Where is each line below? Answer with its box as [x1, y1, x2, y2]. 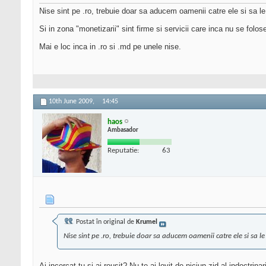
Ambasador [107, 126, 138, 134]
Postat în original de [74, 218, 136, 226]
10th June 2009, [49, 98, 96, 106]
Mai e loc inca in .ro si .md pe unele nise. [39, 42, 181, 52]
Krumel [136, 218, 157, 226]
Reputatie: [107, 146, 139, 154]
